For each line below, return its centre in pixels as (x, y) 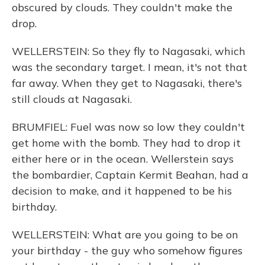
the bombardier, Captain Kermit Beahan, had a (130, 175)
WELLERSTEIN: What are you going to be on (125, 235)
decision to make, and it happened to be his (122, 191)
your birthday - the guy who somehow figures (127, 251)
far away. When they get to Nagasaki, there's (127, 83)
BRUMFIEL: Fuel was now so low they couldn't (128, 127)
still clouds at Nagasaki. (72, 99)
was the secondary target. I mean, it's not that (130, 67)
